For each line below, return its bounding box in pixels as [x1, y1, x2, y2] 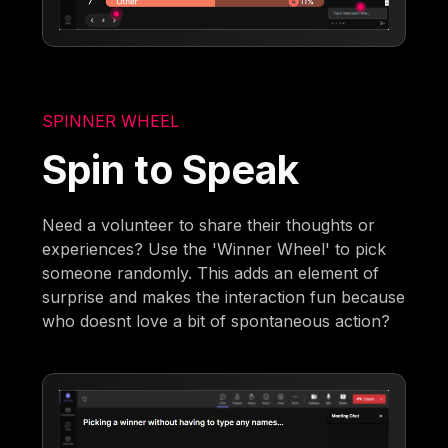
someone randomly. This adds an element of [42, 262, 380, 283]
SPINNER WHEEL [42, 110, 180, 131]
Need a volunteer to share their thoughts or [42, 214, 376, 235]
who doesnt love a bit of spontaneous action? [42, 310, 391, 331]
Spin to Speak [42, 145, 300, 193]
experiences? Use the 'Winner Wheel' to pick [42, 238, 387, 259]
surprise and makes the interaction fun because [42, 286, 406, 307]
